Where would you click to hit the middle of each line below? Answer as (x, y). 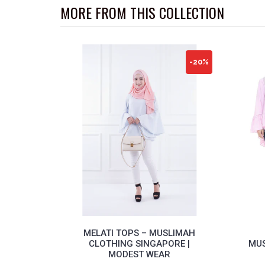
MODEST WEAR (139, 254)
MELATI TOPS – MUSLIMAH (139, 233)
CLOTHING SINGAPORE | (139, 243)
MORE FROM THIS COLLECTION (142, 12)
